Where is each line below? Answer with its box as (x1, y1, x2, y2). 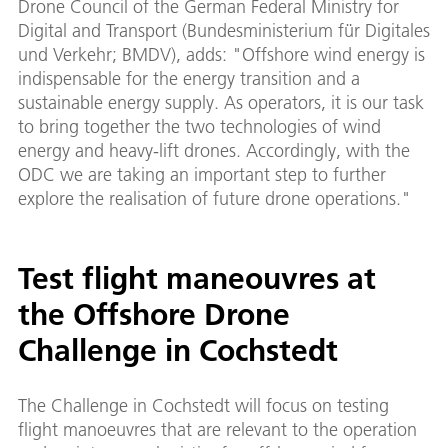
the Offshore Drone (18, 296, 290, 334)
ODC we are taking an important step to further (18, 163, 386, 187)
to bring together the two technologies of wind (18, 115, 381, 139)
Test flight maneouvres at (18, 260, 376, 298)
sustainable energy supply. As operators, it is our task (18, 91, 424, 115)
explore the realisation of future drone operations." (18, 187, 411, 211)
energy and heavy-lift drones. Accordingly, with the (18, 139, 410, 163)
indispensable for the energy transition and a (18, 67, 360, 91)
